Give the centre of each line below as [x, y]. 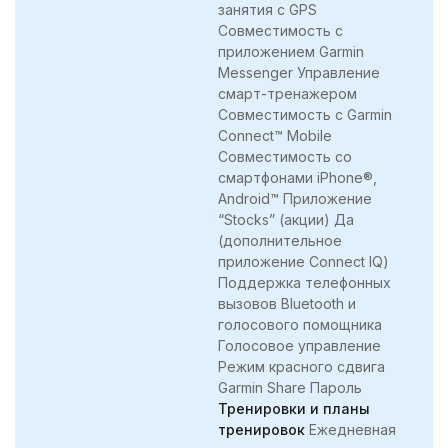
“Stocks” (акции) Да [286, 219]
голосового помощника [300, 324]
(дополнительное [280, 240]
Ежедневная [350, 429]
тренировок [261, 429]
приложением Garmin [291, 51]
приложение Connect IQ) [303, 261]
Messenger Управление [299, 72]
